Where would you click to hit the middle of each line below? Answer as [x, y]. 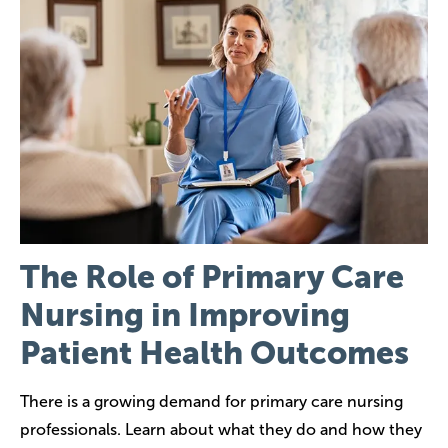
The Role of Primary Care [212, 277]
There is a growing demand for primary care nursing [211, 402]
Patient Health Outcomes [214, 353]
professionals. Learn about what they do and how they [221, 430]
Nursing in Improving [185, 315]
